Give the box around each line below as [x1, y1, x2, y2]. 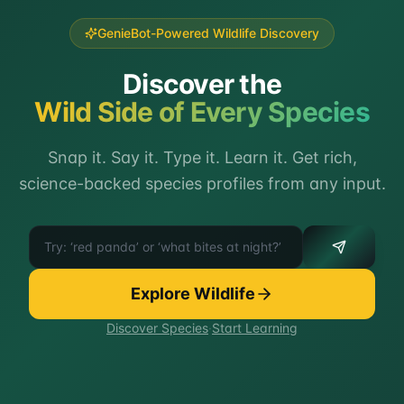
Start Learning [212, 320, 298, 336]
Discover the [123, 68, 281, 101]
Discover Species [106, 320, 208, 336]
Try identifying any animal [28, 226, 207, 245]
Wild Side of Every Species [34, 96, 370, 129]
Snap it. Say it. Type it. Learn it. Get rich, [47, 148, 357, 168]
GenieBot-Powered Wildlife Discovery [97, 25, 319, 41]
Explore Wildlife [131, 284, 255, 304]
